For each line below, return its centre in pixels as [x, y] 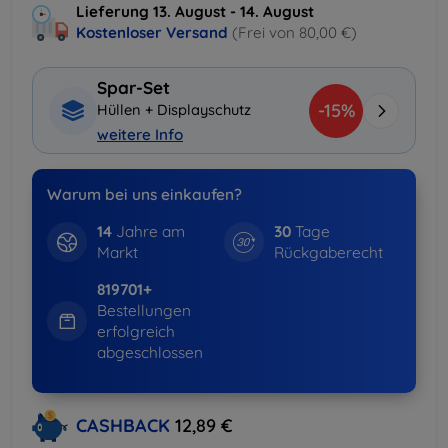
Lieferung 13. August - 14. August [195, 12]
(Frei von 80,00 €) [294, 33]
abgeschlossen [149, 352]
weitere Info [140, 135]
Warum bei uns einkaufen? [144, 194]
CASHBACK [125, 426]
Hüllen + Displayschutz [174, 110]
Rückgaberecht [328, 252]
